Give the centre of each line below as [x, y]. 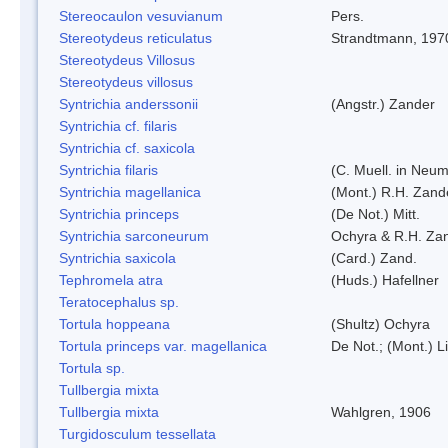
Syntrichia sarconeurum [134, 235]
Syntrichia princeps [119, 213]
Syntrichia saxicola [117, 257]
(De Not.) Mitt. [375, 213]
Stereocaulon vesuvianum [141, 15]
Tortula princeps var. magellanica [163, 345]
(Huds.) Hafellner [385, 279]
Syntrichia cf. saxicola [127, 147]
